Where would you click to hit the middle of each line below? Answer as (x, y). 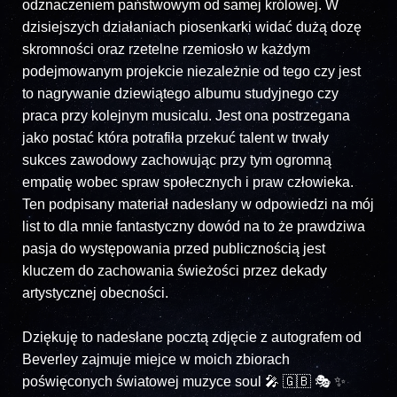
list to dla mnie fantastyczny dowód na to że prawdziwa (194, 227)
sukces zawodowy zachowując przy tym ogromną (177, 160)
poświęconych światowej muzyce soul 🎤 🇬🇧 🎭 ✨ (184, 382)
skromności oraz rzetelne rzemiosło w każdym (166, 50)
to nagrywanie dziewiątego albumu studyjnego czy (180, 94)
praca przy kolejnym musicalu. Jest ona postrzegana (186, 116)
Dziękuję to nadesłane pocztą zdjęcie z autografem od (192, 338)
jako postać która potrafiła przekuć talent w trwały (175, 138)
